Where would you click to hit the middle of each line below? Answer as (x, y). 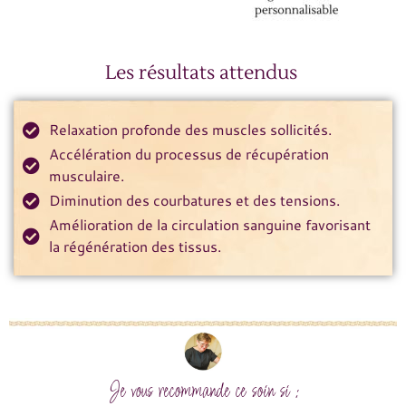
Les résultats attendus (203, 72)
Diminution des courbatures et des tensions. (194, 200)
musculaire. (86, 176)
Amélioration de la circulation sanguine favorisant (209, 225)
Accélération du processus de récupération (188, 154)
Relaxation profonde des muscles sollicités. (190, 130)
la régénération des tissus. (135, 246)
